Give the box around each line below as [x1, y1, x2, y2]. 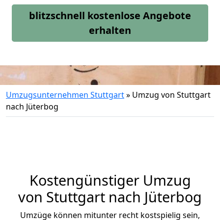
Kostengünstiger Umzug [29, 170, 191, 190]
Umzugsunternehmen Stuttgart [6, 89, 124, 100]
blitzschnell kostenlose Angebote [29, 9, 191, 22]
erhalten [89, 24, 131, 37]
